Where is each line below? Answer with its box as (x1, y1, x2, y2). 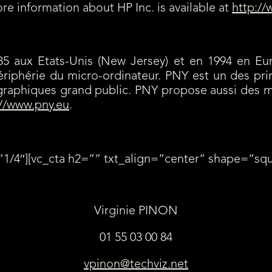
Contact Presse (100, 180, 172, 191)
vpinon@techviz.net (84, 258, 188, 271)
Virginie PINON (94, 205, 178, 217)
